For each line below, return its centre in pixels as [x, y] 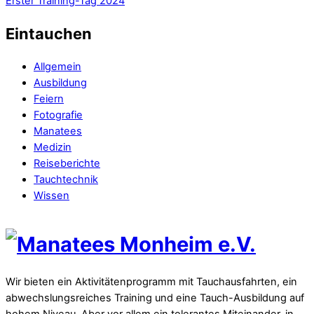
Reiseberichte [67, 164]
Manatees [58, 131]
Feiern [49, 99]
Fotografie [58, 115]
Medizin [53, 148]
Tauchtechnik [66, 180]
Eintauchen [49, 34]
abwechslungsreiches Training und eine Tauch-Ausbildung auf [155, 298]
